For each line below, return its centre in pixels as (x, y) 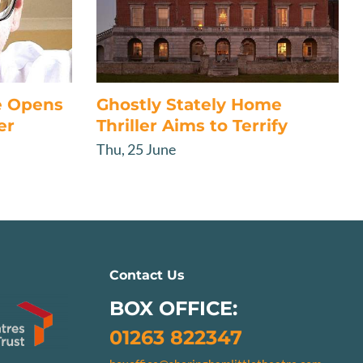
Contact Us (147, 275)
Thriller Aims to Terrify (192, 125)
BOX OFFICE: (174, 308)
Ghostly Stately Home (190, 104)
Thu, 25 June (137, 149)
